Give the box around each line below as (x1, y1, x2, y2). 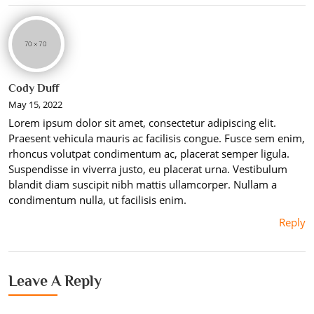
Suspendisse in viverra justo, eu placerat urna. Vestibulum (8, 161, 287, 176)
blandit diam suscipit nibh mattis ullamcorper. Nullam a (8, 177, 277, 191)
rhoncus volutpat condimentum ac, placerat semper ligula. (8, 146, 289, 161)
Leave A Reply (8, 271, 102, 289)
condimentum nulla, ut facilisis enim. (8, 192, 186, 207)
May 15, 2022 (8, 97, 62, 111)
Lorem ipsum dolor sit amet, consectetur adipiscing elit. (8, 115, 276, 130)
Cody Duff (8, 81, 59, 95)
